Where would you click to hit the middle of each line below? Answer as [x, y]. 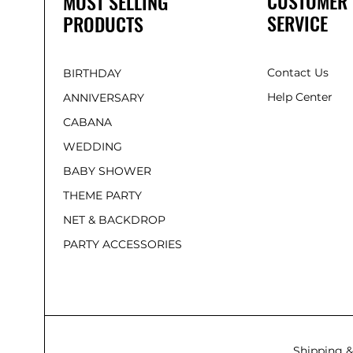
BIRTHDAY [92, 73]
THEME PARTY [102, 195]
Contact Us [297, 72]
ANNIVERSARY [104, 97]
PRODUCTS [103, 23]
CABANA [87, 122]
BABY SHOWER [107, 171]
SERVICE [297, 22]
